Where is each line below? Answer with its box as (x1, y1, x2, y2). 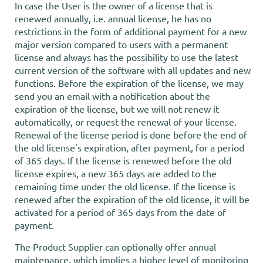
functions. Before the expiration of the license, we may (15, 77, 244, 89)
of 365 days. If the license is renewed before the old (15, 154, 231, 166)
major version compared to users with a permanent (15, 38, 228, 50)
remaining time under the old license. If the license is (15, 180, 235, 192)
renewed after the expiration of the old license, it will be (15, 193, 249, 205)
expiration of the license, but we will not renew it (15, 103, 219, 114)
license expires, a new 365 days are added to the (15, 167, 217, 179)
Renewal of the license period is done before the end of (15, 129, 247, 140)
